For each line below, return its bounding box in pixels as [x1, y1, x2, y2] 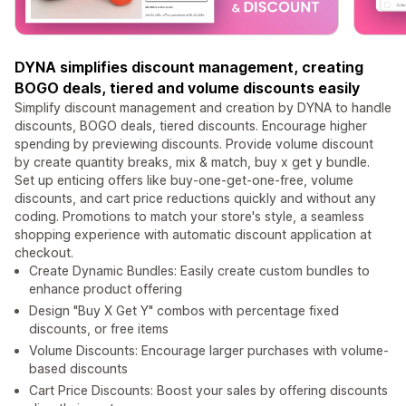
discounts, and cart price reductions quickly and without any [14, 190, 376, 207]
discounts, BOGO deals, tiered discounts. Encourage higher [14, 118, 367, 134]
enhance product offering [29, 281, 182, 297]
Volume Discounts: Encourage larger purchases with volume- [29, 343, 389, 359]
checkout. [14, 245, 73, 261]
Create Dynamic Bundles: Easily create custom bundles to [29, 263, 370, 279]
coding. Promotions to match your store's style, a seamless [14, 208, 364, 225]
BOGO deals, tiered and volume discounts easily [14, 79, 360, 98]
